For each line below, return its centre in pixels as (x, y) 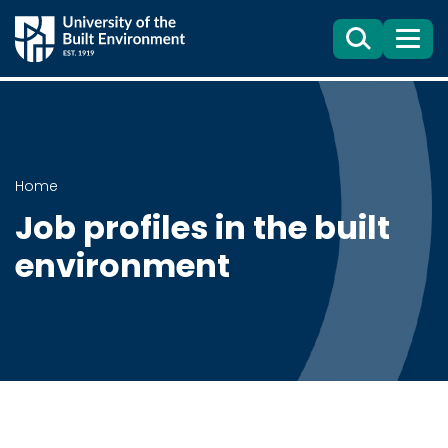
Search (370, 47)
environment (122, 265)
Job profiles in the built (202, 227)
